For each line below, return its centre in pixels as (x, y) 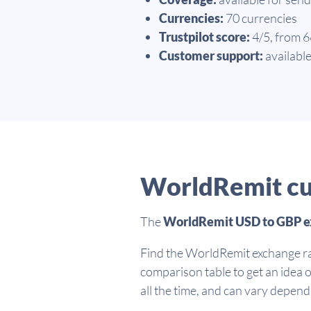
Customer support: (211, 56)
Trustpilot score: (204, 37)
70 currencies (260, 18)
